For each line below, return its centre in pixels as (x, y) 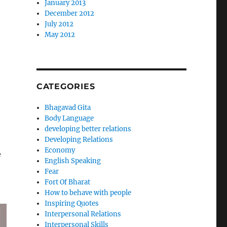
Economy (60, 150)
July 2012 (59, 24)
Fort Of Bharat (68, 182)
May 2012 (60, 35)
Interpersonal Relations (83, 214)
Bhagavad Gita (68, 108)
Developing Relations (79, 140)
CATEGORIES (66, 86)
